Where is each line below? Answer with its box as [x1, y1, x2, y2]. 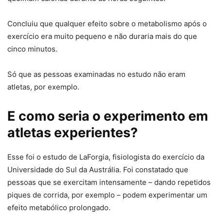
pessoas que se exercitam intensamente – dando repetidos [7, 177, 211, 187]
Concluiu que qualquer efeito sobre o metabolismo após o [7, 18, 207, 28]
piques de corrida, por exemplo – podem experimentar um [7, 190, 207, 200]
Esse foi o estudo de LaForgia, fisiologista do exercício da [7, 152, 204, 162]
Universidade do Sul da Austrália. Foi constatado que [7, 164, 188, 174]
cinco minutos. [7, 44, 57, 54]
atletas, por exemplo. [7, 82, 79, 91]
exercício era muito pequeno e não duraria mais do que [7, 31, 197, 41]
